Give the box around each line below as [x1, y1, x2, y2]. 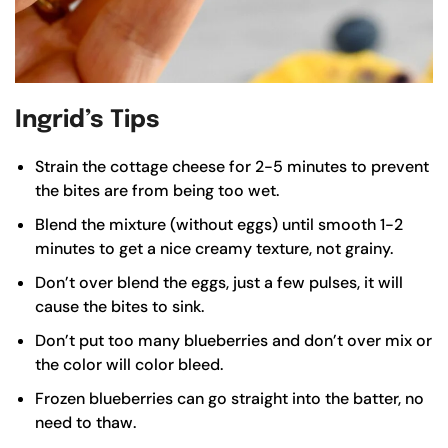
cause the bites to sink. [35, 295, 204, 317]
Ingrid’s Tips [15, 107, 160, 133]
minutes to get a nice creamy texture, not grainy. [35, 237, 393, 259]
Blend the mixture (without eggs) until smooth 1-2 [35, 213, 403, 235]
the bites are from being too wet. [35, 179, 279, 201]
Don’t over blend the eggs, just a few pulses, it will [35, 271, 403, 293]
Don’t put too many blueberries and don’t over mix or [35, 329, 432, 351]
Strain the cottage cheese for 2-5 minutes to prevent [35, 155, 429, 177]
